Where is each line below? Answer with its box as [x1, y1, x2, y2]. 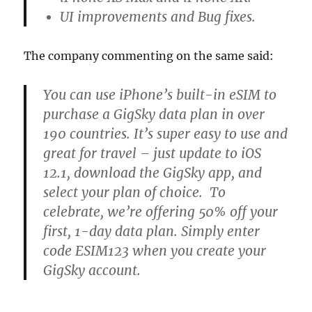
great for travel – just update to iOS [43, 145, 262, 162]
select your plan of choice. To [43, 184, 226, 201]
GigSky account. [43, 262, 141, 279]
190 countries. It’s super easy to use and [43, 125, 288, 143]
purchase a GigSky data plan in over [43, 106, 265, 123]
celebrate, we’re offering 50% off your [43, 203, 279, 221]
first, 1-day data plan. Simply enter [43, 223, 260, 240]
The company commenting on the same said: [24, 49, 274, 63]
